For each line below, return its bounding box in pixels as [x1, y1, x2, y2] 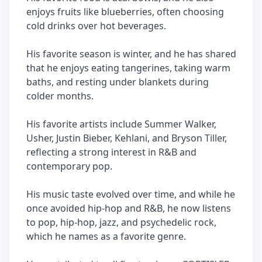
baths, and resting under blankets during [26, 75, 209, 88]
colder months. [26, 89, 94, 102]
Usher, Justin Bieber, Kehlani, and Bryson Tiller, [26, 132, 227, 144]
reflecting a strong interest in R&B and [26, 146, 196, 158]
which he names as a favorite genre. [26, 230, 186, 243]
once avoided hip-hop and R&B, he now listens [26, 202, 231, 215]
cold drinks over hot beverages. [26, 19, 166, 32]
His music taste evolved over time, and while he [26, 188, 235, 201]
